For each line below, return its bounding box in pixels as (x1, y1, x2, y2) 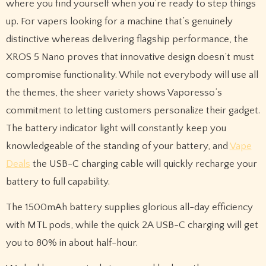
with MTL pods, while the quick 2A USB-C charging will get (5, 219, 258, 230)
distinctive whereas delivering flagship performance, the (5, 33, 248, 45)
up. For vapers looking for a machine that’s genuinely (5, 15, 233, 27)
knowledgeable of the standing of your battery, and (5, 140, 230, 151)
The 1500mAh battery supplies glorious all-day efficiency (5, 201, 253, 213)
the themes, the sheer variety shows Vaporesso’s (5, 87, 222, 98)
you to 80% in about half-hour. (5, 237, 138, 248)
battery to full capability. (5, 176, 110, 187)
